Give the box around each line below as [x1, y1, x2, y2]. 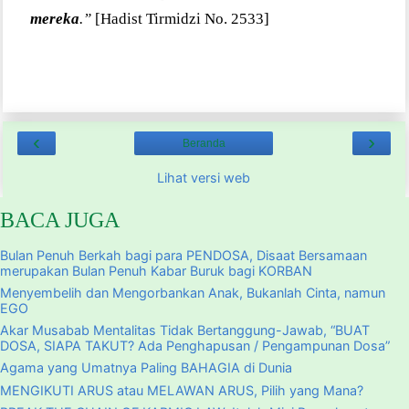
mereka [29, 9, 79, 27]
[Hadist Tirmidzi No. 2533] [90, 9, 269, 27]
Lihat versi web [157, 170, 251, 186]
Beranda [182, 137, 225, 151]
